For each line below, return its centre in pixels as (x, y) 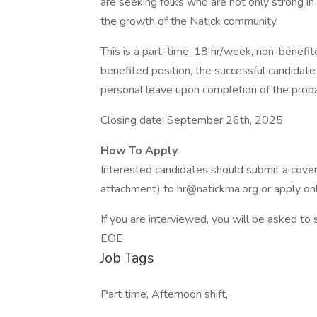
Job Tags (127, 258)
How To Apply (139, 151)
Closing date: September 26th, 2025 (192, 120)
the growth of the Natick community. (189, 21)
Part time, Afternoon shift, (164, 294)
